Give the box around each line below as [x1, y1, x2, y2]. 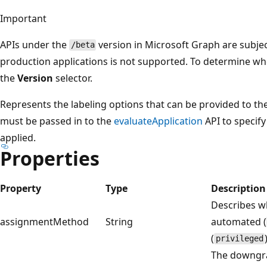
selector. [53, 71, 92, 85]
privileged [215, 234, 263, 244]
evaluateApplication [114, 114, 203, 128]
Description [211, 181, 266, 195]
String [105, 215, 133, 228]
